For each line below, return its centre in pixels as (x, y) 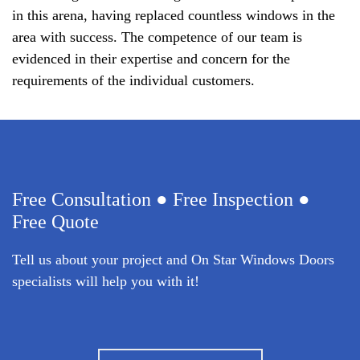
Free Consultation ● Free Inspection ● (161, 199)
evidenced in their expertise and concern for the (151, 58)
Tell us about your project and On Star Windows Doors (173, 259)
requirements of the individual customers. (133, 80)
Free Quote (55, 221)
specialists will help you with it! (106, 281)
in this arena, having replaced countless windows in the (174, 15)
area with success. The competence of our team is (157, 37)
